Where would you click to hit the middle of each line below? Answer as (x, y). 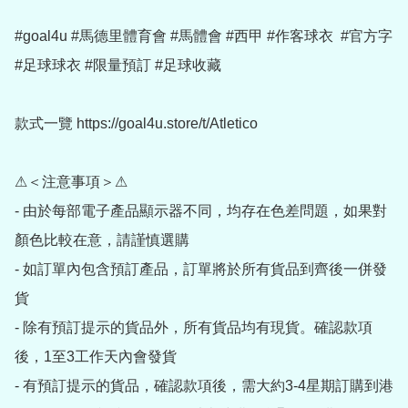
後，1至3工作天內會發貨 (96, 357)
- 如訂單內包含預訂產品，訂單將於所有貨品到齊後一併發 (201, 270)
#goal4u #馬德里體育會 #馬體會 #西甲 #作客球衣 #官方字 (204, 36)
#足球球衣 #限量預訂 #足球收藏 (118, 66)
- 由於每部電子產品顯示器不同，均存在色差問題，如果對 (201, 211)
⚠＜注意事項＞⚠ (71, 182)
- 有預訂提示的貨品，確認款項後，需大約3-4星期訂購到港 (204, 386)
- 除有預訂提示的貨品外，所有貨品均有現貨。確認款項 (194, 328)
